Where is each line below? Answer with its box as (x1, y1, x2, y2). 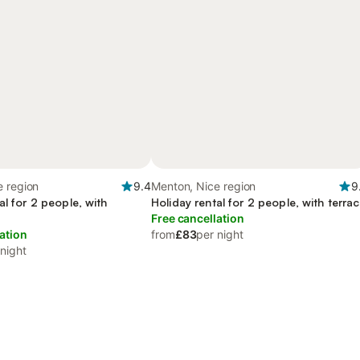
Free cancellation (151, 211, 244, 225)
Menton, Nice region (151, 179, 256, 193)
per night (196, 227, 243, 241)
